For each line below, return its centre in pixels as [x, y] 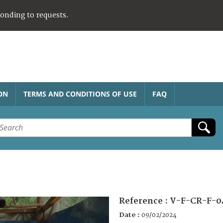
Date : [130, 215]
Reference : [144, 201]
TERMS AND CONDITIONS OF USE [80, 94]
